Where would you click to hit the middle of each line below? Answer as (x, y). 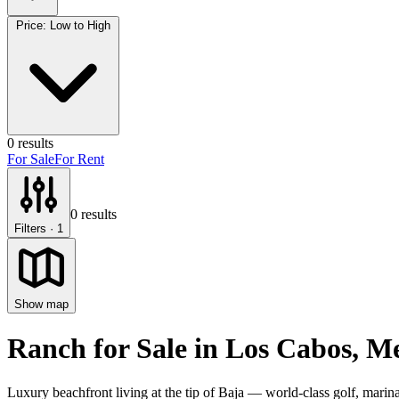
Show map (41, 304)
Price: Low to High (63, 25)
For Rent (79, 159)
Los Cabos (289, 349)
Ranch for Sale (97, 349)
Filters (30, 228)
